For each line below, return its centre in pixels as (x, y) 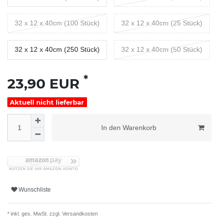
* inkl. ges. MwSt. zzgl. (34, 214)
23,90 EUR (45, 83)
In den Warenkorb (129, 127)
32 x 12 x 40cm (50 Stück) (162, 50)
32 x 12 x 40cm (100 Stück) (57, 23)
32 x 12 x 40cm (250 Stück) (57, 50)
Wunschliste (35, 189)
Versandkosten (79, 214)
